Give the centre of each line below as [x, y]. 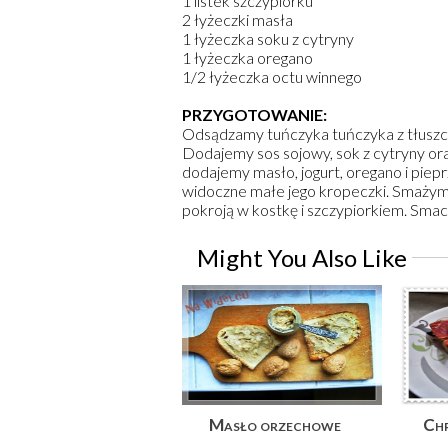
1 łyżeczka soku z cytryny [268, 39]
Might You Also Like [302, 258]
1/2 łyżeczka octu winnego [272, 77]
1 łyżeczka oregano [247, 58]
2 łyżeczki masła [237, 20]
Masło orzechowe [274, 425]
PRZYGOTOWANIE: [254, 115]
